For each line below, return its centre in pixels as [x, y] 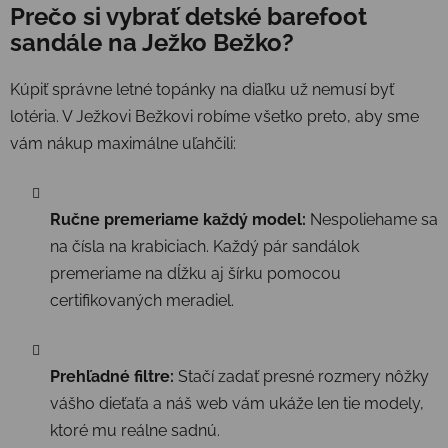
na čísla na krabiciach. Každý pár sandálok [204, 246]
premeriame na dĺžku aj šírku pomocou [195, 273]
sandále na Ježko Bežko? [152, 42]
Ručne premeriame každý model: [178, 219]
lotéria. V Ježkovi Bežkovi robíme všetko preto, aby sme [214, 116]
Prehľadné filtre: [112, 376]
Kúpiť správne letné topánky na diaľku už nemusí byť [202, 89]
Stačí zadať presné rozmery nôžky [301, 376]
